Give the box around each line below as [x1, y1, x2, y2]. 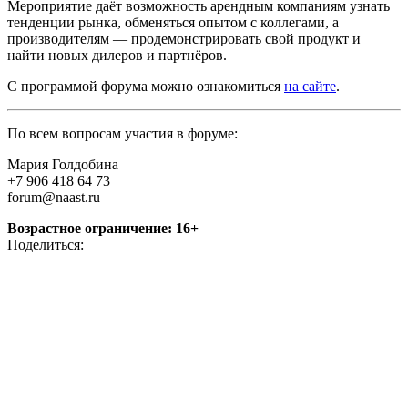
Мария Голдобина [7, 156, 118, 172]
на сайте [284, 77, 336, 94]
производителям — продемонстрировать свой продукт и [7, 30, 361, 46]
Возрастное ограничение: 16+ [7, 219, 199, 236]
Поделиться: [7, 236, 84, 252]
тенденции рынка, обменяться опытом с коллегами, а [7, 14, 339, 30]
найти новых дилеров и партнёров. [7, 46, 227, 63]
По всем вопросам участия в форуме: [7, 125, 238, 141]
